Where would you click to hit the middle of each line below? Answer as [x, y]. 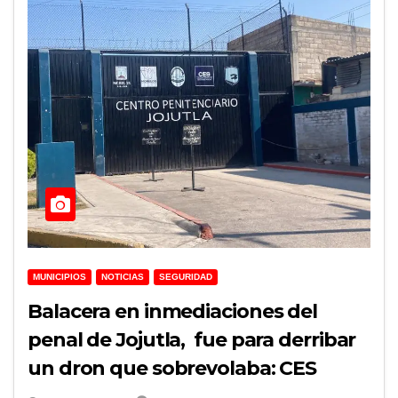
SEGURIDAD [186, 277]
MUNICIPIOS [60, 277]
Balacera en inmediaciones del [173, 312]
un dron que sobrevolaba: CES [172, 369]
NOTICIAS [123, 277]
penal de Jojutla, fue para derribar [192, 340]
